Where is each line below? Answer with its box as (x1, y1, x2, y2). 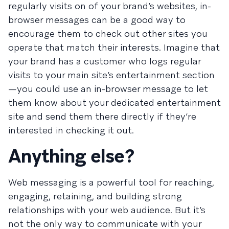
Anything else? (8, 144, 134, 169)
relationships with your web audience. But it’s (8, 204, 205, 216)
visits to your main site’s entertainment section (8, 69, 215, 81)
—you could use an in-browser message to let (8, 83, 208, 95)
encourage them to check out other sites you (8, 28, 208, 40)
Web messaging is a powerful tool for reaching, (8, 176, 214, 189)
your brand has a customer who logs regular (8, 55, 201, 67)
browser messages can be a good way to (8, 14, 186, 26)
